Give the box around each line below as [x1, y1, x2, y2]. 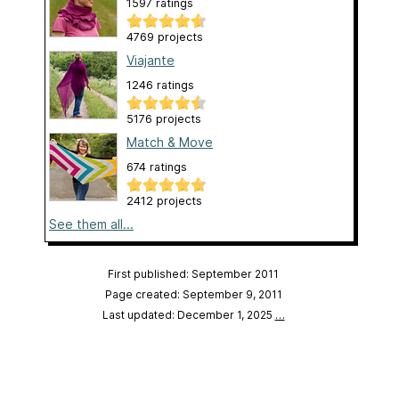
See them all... [49, 216, 134, 232]
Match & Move [126, 134, 213, 150]
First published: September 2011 [108, 266, 279, 281]
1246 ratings [126, 77, 194, 92]
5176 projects [126, 111, 201, 126]
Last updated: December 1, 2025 [102, 307, 275, 322]
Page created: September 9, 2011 [104, 287, 282, 301]
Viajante [126, 52, 175, 68]
